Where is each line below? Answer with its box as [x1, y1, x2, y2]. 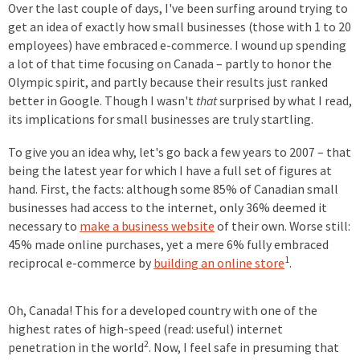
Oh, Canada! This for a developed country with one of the [8, 303, 317, 318]
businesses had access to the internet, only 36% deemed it [8, 200, 327, 215]
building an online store [153, 256, 284, 271]
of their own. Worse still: [215, 219, 350, 234]
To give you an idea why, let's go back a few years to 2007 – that [8, 145, 351, 160]
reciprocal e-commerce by [8, 256, 153, 271]
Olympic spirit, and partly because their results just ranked [8, 75, 328, 90]
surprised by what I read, [219, 93, 352, 108]
